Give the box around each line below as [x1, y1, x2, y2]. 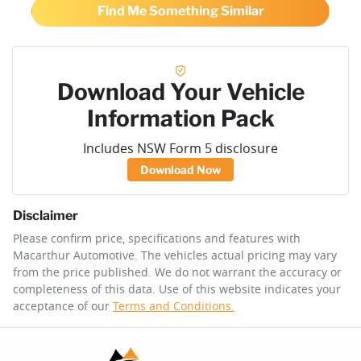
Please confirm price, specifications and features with [13, 230, 301, 247]
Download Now [140, 163, 221, 177]
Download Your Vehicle [56, 78, 305, 106]
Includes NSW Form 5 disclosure [83, 139, 278, 158]
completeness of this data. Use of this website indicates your [13, 281, 341, 297]
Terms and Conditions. [113, 298, 234, 314]
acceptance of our [13, 298, 110, 314]
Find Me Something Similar [97, 3, 264, 19]
